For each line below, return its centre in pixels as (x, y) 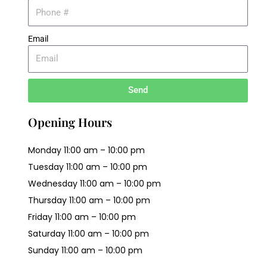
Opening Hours (70, 122)
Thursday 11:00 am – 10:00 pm (89, 200)
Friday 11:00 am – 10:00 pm (82, 217)
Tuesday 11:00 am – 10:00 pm (88, 167)
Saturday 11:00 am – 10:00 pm (89, 233)
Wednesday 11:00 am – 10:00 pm (95, 183)
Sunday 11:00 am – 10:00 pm (86, 250)
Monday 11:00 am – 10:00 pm (87, 150)
